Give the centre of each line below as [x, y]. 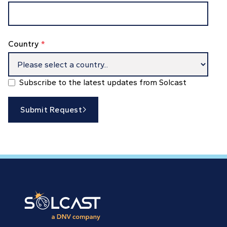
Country [25, 44]
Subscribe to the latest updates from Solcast [103, 82]
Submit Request [51, 110]
